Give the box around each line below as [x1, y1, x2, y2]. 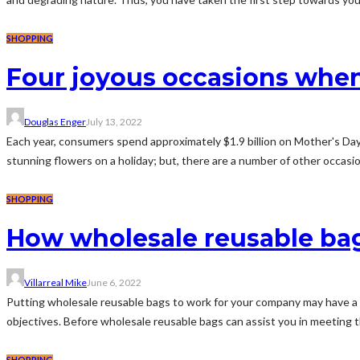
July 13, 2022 [86, 116, 142, 129]
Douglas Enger [24, 116, 86, 129]
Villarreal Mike [24, 276, 87, 288]
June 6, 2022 [87, 276, 141, 288]
